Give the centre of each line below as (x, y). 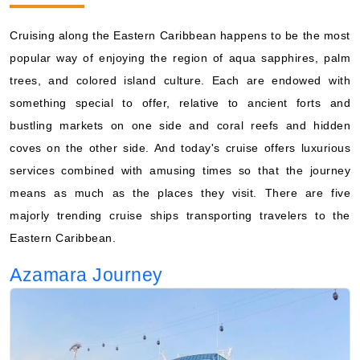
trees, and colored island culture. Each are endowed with (180, 80)
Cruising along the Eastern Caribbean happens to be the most (180, 35)
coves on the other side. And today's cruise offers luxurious (180, 148)
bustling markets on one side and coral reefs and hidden (180, 125)
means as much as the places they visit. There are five (180, 193)
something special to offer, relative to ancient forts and (180, 103)
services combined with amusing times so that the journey (180, 170)
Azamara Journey (86, 275)
